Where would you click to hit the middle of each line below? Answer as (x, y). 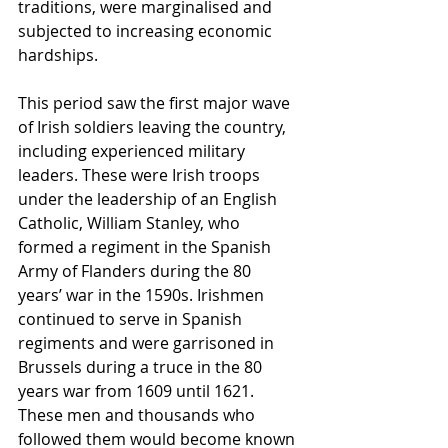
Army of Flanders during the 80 (136, 271)
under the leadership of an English (149, 199)
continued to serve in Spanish (132, 319)
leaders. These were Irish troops (141, 175)
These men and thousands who (138, 415)
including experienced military (133, 151)
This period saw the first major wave (156, 103)
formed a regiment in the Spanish (146, 247)
